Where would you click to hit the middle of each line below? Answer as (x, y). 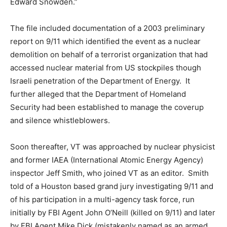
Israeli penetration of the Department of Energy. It (100, 81)
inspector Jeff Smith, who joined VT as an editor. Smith (109, 173)
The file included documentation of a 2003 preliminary (107, 28)
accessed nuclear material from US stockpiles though (106, 67)
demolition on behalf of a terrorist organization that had (109, 54)
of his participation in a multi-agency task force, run (102, 199)
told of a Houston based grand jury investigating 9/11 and (112, 186)
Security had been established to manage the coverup (107, 107)
